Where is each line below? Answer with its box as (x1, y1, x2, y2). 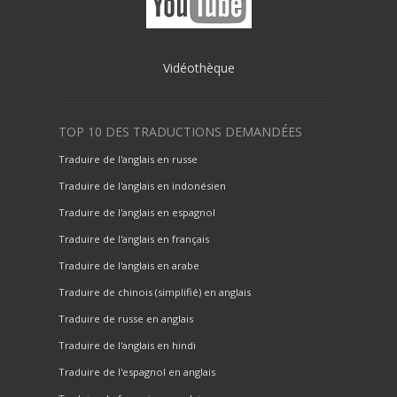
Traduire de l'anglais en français (58, 232, 209, 246)
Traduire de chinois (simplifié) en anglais (58, 285, 251, 300)
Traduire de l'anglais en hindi (58, 339, 196, 353)
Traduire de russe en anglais (58, 312, 193, 326)
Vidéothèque (162, 59, 235, 77)
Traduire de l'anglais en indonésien (58, 179, 226, 193)
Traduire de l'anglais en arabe (58, 259, 199, 273)
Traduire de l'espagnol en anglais (58, 365, 215, 379)
